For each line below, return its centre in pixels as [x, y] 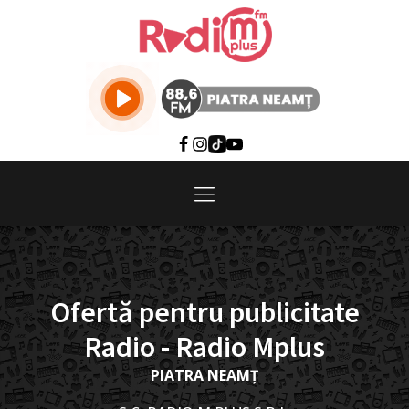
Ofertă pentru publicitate [204, 312]
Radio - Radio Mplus [204, 347]
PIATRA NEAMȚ [204, 375]
